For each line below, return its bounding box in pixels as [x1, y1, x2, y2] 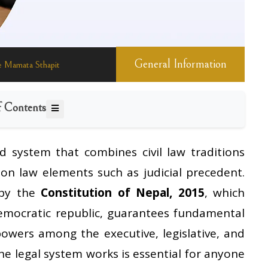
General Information [134, 57, 227, 72]
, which [204, 185, 245, 201]
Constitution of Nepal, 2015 [41, 185, 205, 201]
